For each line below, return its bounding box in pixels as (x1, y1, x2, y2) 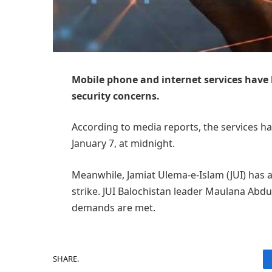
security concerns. (71, 89, 160, 103)
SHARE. (53, 253, 79, 265)
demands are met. (71, 200, 155, 214)
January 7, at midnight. (71, 137, 175, 151)
